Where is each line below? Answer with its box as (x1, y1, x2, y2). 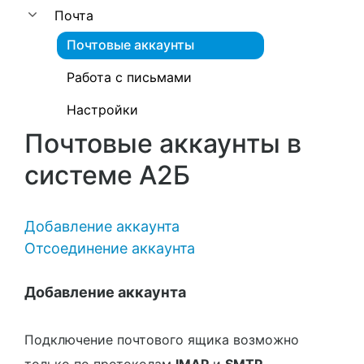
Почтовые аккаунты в (24, 128, 301, 159)
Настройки (67, 102, 138, 118)
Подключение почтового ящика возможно (24, 331, 299, 348)
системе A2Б (24, 159, 190, 191)
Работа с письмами (67, 69, 192, 85)
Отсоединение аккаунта (24, 240, 195, 257)
